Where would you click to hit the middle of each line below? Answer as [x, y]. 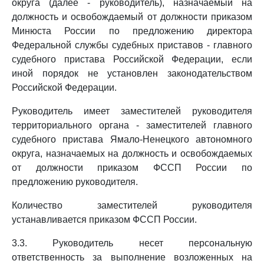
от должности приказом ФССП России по [132, 168]
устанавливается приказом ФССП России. [104, 220]
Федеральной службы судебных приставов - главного [132, 45]
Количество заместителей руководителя [132, 205]
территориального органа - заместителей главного [132, 125]
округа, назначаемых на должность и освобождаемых [132, 154]
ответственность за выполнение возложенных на [132, 257]
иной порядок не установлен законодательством [132, 73]
